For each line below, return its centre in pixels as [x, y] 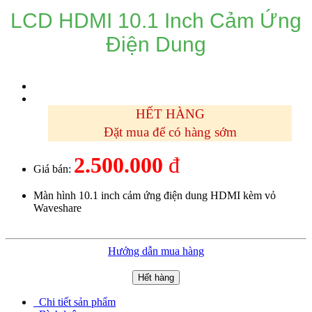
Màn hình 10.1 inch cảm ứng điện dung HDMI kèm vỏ [155, 195]
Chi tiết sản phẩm [77, 302]
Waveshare [57, 208]
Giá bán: [54, 169]
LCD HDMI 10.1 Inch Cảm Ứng [156, 20]
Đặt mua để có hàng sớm [170, 132]
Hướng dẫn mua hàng [156, 251]
